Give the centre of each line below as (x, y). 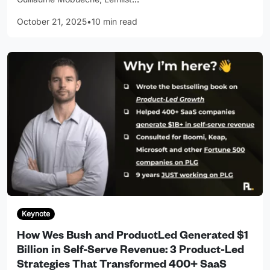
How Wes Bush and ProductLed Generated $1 (133, 237)
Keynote (36, 213)
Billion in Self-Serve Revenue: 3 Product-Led (130, 251)
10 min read (115, 22)
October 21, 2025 (52, 22)
